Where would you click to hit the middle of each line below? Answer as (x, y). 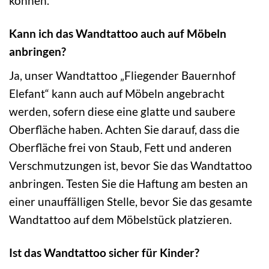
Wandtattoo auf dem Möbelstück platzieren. (120, 219)
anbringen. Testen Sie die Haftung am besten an (128, 183)
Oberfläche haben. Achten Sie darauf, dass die (124, 129)
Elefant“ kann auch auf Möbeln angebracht (117, 93)
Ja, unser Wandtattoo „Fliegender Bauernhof (122, 75)
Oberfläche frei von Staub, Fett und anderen (120, 147)
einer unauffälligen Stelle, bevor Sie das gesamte (131, 201)
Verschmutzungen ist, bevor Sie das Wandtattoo (131, 165)
